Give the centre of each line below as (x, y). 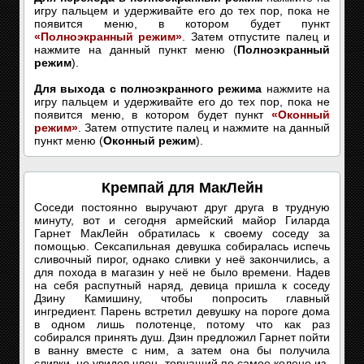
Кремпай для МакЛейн (182, 188)
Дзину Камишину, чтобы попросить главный (182, 298)
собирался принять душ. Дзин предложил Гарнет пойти (182, 337)
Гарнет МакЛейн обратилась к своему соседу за (182, 233)
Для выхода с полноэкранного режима (148, 89)
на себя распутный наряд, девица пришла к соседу (182, 285)
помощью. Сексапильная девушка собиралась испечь (182, 246)
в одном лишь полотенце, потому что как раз (182, 324)
